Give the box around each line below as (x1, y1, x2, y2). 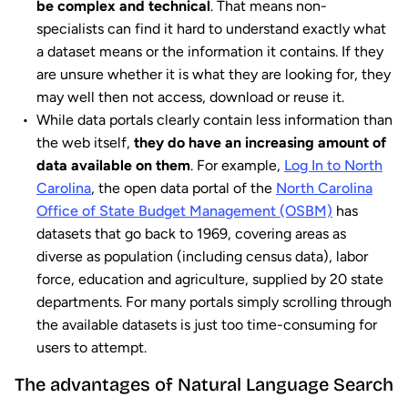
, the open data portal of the (91, 179, 276, 198)
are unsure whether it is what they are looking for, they (36, 66, 391, 84)
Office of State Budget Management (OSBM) (36, 202, 332, 220)
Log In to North (284, 157, 382, 175)
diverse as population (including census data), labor (36, 248, 368, 266)
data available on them (36, 157, 190, 175)
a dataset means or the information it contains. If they (36, 43, 383, 61)
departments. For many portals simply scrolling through (36, 293, 392, 311)
